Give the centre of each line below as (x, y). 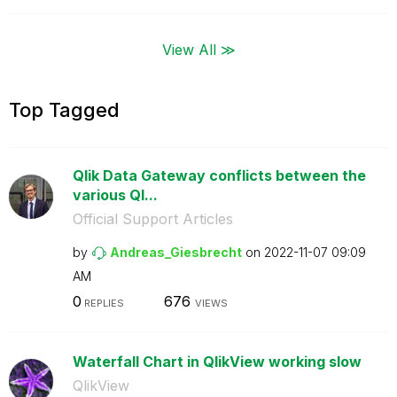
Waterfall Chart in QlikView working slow (217, 362)
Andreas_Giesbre (165, 252)
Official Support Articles (152, 218)
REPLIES (102, 303)
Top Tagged (64, 109)
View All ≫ (198, 49)
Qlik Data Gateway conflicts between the (219, 175)
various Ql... (115, 195)
